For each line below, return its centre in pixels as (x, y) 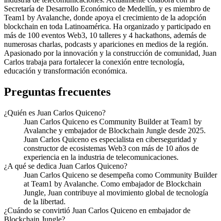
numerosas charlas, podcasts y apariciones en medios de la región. (106, 44)
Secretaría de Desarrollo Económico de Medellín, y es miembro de (107, 8)
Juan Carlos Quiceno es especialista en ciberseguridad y (110, 139)
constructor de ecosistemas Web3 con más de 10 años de (111, 148)
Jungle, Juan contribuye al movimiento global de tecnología (116, 192)
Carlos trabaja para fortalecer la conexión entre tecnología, (94, 62)
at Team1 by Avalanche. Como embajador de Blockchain (112, 184)
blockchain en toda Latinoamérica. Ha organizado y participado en (107, 26)
